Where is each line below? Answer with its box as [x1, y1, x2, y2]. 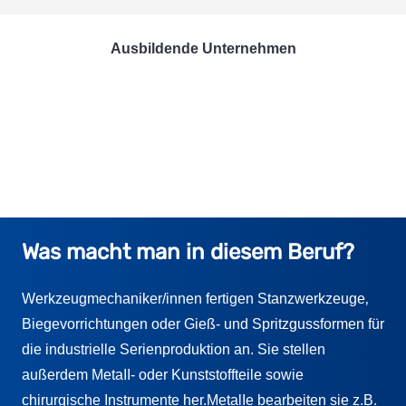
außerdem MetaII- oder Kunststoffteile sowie [22, 366, 304, 382]
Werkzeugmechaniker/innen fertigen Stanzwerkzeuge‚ [22, 290, 369, 306]
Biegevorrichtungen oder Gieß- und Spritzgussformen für [22, 315, 384, 332]
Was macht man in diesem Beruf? [22, 238, 354, 265]
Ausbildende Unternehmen [110, 40, 296, 56]
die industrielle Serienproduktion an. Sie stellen [22, 341, 325, 357]
